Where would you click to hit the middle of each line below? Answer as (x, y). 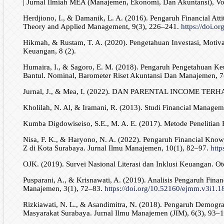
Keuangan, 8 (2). (49, 51)
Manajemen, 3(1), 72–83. (63, 189)
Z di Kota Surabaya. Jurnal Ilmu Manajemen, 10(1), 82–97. (116, 148)
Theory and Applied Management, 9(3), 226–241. (102, 27)
